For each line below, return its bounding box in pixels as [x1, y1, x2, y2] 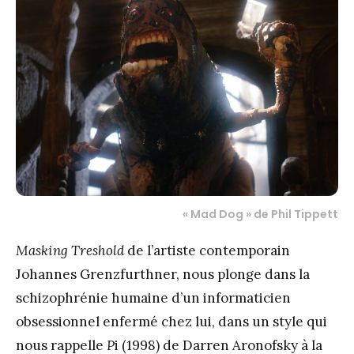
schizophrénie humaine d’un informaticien [16, 288, 291, 307]
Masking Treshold [16, 241, 124, 259]
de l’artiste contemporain [124, 241, 290, 259]
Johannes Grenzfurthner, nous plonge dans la [16, 265, 310, 283]
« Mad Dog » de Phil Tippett [183, 205, 338, 222]
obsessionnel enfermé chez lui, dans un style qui [16, 312, 327, 330]
